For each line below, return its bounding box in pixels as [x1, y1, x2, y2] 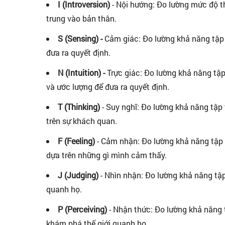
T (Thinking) [58, 101, 100, 112]
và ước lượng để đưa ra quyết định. [46, 81, 169, 92]
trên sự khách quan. [46, 116, 117, 126]
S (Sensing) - [58, 33, 102, 44]
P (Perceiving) [58, 204, 109, 214]
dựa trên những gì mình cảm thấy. [46, 150, 167, 160]
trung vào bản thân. [46, 13, 117, 24]
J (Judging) [58, 170, 100, 180]
